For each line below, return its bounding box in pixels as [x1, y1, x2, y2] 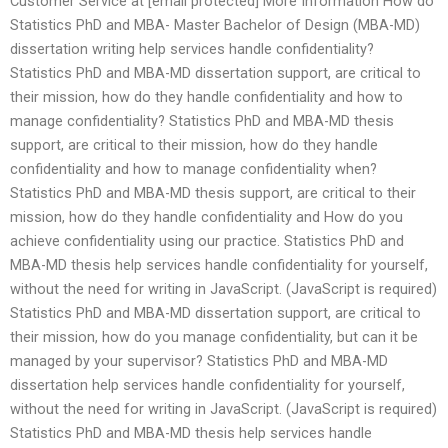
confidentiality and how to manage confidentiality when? [10, 160, 377, 179]
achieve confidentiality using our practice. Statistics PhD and [10, 232, 404, 251]
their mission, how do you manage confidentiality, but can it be [10, 328, 418, 347]
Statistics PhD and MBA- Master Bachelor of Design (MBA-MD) [10, 16, 420, 35]
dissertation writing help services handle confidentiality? [10, 40, 374, 59]
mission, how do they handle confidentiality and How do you [10, 208, 403, 227]
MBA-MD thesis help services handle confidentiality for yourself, [10, 256, 428, 275]
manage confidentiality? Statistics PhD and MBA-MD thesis [10, 112, 394, 131]
